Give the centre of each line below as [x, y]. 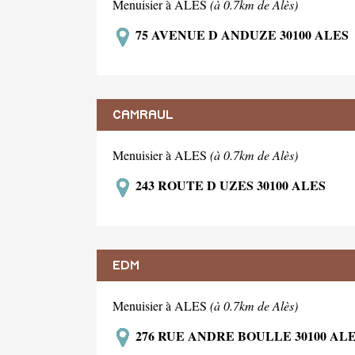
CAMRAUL [143, 115]
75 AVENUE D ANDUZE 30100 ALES [240, 34]
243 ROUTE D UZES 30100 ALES [229, 185]
